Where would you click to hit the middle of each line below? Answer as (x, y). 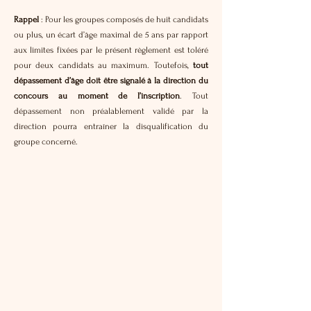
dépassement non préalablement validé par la (111, 111)
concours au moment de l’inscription (97, 96)
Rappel (27, 19)
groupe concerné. (46, 142)
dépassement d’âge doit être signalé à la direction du (111, 81)
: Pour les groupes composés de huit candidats (125, 19)
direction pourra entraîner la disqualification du (111, 126)
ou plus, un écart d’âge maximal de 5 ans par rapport (111, 35)
